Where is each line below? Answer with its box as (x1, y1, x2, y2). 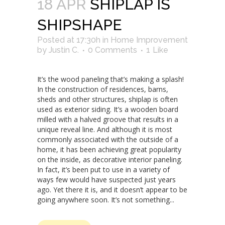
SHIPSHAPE (37, 16, 122, 34)
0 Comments (88, 45, 137, 55)
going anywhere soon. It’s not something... (37, 194, 174, 204)
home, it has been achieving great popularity (37, 144, 181, 154)
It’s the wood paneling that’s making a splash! (37, 74, 184, 84)
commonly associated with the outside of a (37, 134, 178, 144)
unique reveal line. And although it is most (37, 124, 172, 134)
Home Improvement (110, 35, 188, 45)
